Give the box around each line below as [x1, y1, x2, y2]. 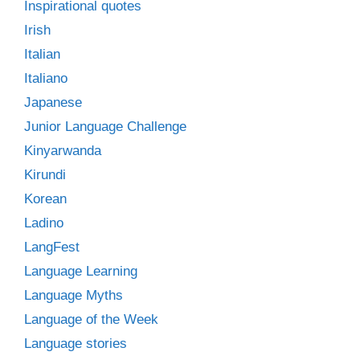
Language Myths [24, 287, 123, 303]
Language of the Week [24, 311, 158, 327]
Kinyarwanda [24, 142, 101, 158]
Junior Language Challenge [24, 118, 186, 134]
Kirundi [24, 166, 66, 182]
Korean [24, 190, 67, 207]
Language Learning [24, 263, 137, 279]
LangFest [24, 239, 80, 255]
